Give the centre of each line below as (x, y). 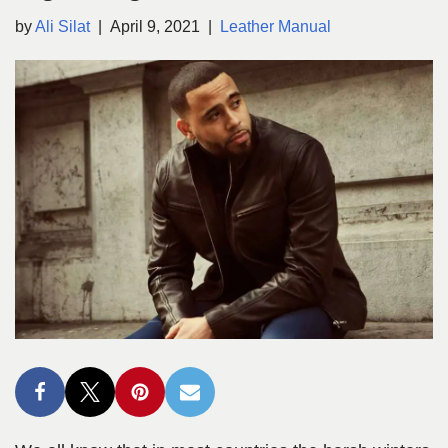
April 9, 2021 (155, 26)
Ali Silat (62, 26)
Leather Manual (275, 26)
